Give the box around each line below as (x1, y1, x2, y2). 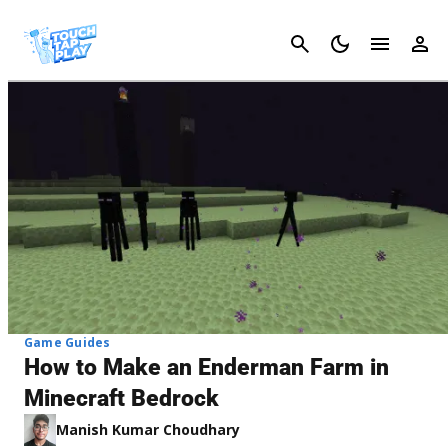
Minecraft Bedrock (24, 384, 219, 412)
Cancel (391, 34, 440, 53)
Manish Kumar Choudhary (56, 419, 240, 439)
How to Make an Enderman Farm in (24, 353, 389, 381)
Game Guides (24, 333, 111, 351)
